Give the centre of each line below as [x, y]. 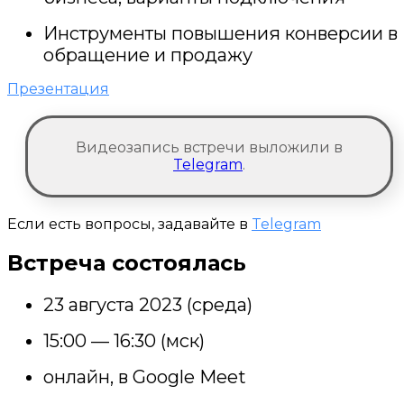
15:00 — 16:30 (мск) [124, 341]
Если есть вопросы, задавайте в [129, 224]
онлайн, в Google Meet [145, 377]
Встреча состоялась [127, 263]
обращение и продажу [148, 55]
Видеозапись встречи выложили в [209, 148]
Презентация [58, 89]
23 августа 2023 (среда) [148, 305]
